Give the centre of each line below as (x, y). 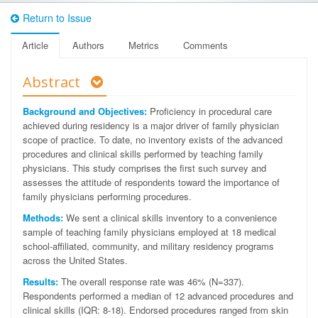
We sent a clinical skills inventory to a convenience (170, 218)
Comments (205, 45)
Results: (40, 281)
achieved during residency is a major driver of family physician (151, 125)
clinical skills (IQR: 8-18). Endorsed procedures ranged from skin (155, 310)
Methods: (43, 218)
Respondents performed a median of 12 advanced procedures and (158, 296)
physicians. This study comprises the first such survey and (144, 168)
